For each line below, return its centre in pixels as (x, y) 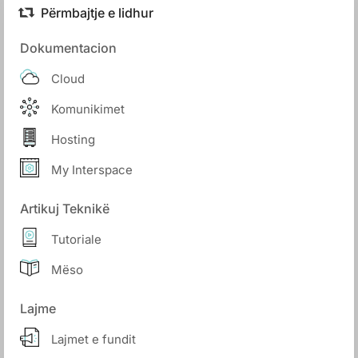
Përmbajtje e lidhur (97, 13)
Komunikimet (88, 109)
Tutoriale (76, 239)
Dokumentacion (68, 48)
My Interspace (92, 169)
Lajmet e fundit (93, 339)
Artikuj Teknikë (65, 209)
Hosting (73, 139)
